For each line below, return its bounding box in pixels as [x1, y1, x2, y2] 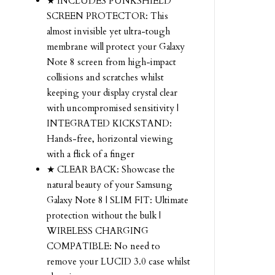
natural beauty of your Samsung [47, 179, 172, 191]
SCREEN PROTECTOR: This [47, 10, 168, 22]
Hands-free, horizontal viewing [47, 133, 173, 145]
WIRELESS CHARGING [47, 225, 149, 237]
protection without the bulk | [47, 209, 161, 222]
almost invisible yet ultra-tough [47, 25, 170, 37]
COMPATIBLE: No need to [47, 240, 160, 252]
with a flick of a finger [47, 148, 134, 160]
